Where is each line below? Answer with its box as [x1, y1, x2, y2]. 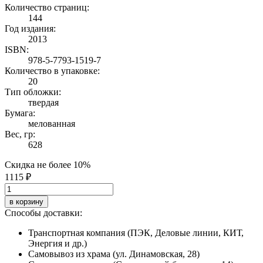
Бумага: [5, 107, 35, 118]
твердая [28, 97, 59, 107]
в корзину [9, 197, 43, 206]
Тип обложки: [5, 86, 61, 97]
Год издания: [5, 23, 56, 33]
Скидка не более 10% [5, 159, 90, 170]
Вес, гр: [5, 129, 35, 139]
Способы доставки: [5, 207, 82, 218]
